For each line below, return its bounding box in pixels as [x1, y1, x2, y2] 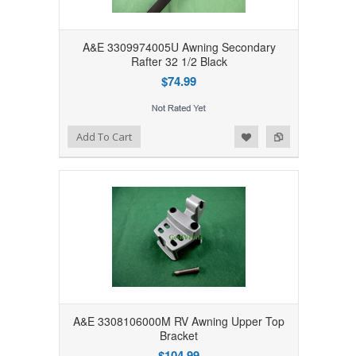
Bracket [160, 327, 198, 343]
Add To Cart [75, 129, 132, 144]
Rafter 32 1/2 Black [130, 52, 227, 69]
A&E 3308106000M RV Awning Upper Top [73, 312, 284, 329]
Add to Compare [44, 127, 116, 141]
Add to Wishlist [16, 127, 80, 141]
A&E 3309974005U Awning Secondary [82, 38, 276, 55]
